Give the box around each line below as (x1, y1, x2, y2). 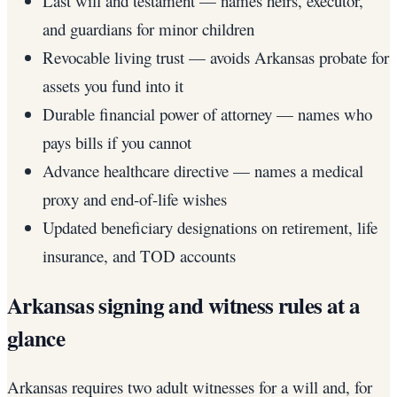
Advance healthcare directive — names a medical (43, 159, 363, 182)
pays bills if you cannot (43, 130, 191, 153)
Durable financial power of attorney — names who (43, 102, 372, 125)
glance (7, 321, 66, 354)
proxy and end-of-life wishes (43, 187, 227, 210)
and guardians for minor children (43, 17, 254, 40)
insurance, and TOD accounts (43, 244, 236, 267)
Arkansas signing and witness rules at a (7, 288, 361, 322)
